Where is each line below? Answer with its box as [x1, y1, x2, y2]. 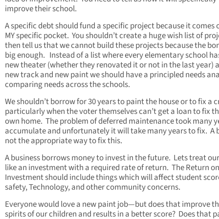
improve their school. [5, 3, 77, 15]
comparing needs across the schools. [5, 79, 130, 91]
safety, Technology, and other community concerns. [5, 181, 180, 194]
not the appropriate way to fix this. [5, 135, 122, 147]
